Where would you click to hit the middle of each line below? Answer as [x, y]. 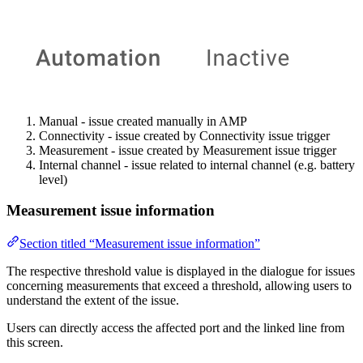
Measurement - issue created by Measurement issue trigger [188, 150]
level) [53, 179]
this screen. [35, 342]
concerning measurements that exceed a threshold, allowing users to [179, 285]
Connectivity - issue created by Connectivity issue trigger [184, 135]
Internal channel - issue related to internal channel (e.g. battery [197, 164]
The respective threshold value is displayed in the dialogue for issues [181, 271]
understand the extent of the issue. [93, 300]
